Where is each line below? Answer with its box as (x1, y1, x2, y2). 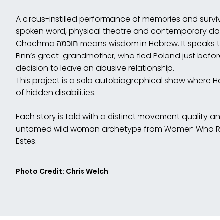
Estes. (16, 136, 37, 147)
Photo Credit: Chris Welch (16, 166, 108, 177)
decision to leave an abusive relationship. (16, 62, 174, 74)
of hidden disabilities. (16, 87, 96, 99)
